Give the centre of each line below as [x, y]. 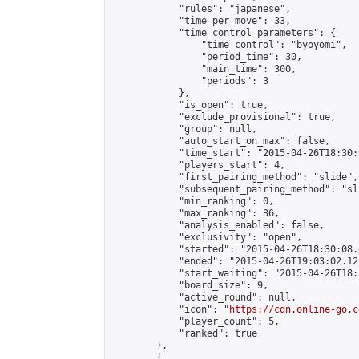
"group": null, [184, 129]
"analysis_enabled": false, [218, 225]
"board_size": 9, [190, 285]
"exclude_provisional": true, [224, 117]
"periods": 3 [190, 81]
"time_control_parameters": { [224, 33]
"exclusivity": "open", [207, 237]
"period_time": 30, [207, 57]
